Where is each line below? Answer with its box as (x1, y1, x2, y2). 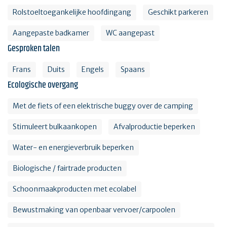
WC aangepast (106, 28, 155, 38)
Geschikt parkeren (148, 8, 208, 17)
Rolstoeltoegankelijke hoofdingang (13, 8, 131, 17)
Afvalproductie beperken (113, 122, 195, 132)
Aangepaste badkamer (13, 28, 89, 38)
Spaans (121, 65, 145, 74)
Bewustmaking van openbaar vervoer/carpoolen (13, 205, 175, 215)
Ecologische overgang (8, 78, 78, 93)
